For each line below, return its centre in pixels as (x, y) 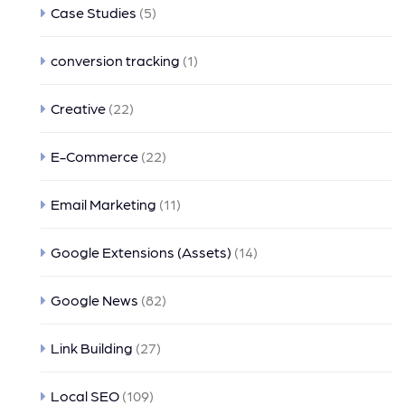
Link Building (92, 348)
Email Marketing (104, 204)
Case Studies (94, 12)
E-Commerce (94, 156)
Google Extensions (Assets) (141, 252)
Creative (78, 108)
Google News (94, 300)
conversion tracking (115, 60)
